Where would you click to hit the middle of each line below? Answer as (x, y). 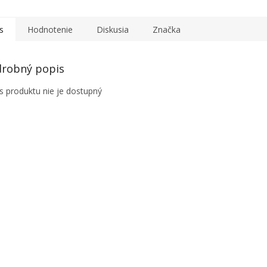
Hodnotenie (50, 30)
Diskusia (113, 30)
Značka (167, 30)
